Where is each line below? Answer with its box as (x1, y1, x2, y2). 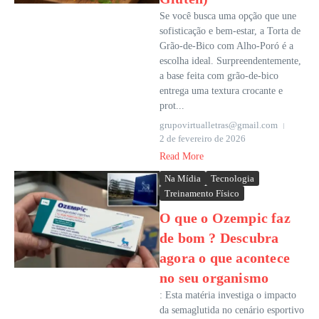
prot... (159, 100, 184, 112)
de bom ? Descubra (159, 230, 279, 246)
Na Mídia (164, 173, 201, 184)
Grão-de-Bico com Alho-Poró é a (159, 41, 293, 52)
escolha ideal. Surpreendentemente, (159, 56, 301, 67)
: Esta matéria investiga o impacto (159, 290, 296, 301)
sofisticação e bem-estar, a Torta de (159, 26, 300, 37)
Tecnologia (211, 173, 254, 184)
